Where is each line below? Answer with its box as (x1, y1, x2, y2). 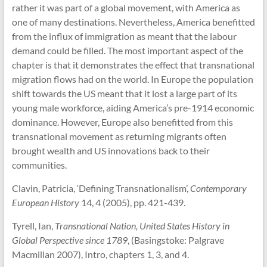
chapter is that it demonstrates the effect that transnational (11, 59, 254, 71)
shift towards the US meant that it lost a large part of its (11, 88, 237, 100)
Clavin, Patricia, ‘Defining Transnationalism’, (11, 182, 190, 194)
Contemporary (190, 182, 247, 194)
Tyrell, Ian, (11, 220, 55, 232)
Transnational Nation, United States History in (54, 220, 229, 232)
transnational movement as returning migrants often (11, 131, 226, 142)
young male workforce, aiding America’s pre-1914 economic (11, 102, 254, 114)
